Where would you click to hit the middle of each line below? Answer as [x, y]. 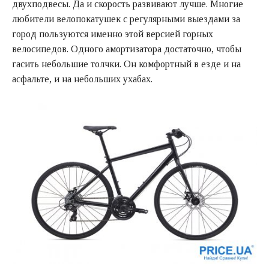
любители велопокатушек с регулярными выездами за [126, 19]
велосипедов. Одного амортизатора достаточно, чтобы [127, 49]
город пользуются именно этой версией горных [113, 34]
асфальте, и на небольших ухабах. [82, 79]
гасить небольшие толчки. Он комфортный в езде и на [126, 64]
